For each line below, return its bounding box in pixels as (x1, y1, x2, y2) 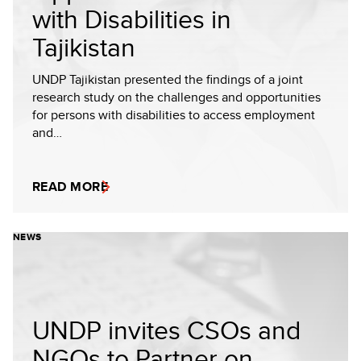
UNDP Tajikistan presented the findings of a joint (32, 70, 303, 89)
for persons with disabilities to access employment (32, 106, 315, 124)
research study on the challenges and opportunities (32, 88, 321, 106)
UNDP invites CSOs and (32, 311, 301, 348)
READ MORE (32, 177, 109, 196)
